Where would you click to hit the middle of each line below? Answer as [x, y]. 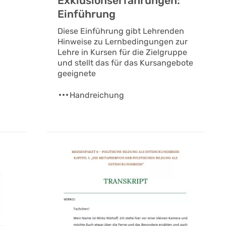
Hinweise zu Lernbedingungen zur [122, 41]
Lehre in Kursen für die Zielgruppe [122, 52]
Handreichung [97, 95]
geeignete [76, 73]
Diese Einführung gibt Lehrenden [121, 31]
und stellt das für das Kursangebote [125, 63]
